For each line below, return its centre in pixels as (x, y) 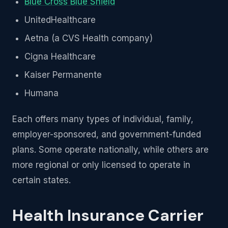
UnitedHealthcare (60, 20)
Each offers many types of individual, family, (103, 119)
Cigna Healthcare (60, 57)
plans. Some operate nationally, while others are (110, 150)
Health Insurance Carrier (108, 216)
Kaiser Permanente (63, 75)
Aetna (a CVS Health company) (89, 38)
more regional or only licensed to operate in (101, 165)
